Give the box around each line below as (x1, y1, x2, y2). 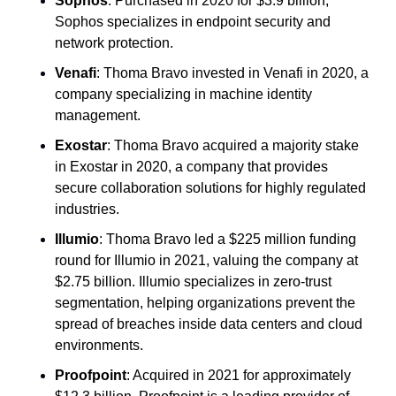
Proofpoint (55, 367, 126, 383)
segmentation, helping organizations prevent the (55, 294, 355, 310)
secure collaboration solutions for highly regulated (55, 179, 366, 195)
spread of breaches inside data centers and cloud (55, 316, 362, 331)
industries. (55, 201, 119, 217)
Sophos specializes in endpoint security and (55, 13, 331, 29)
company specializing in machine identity (55, 86, 312, 102)
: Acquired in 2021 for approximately (126, 367, 351, 383)
